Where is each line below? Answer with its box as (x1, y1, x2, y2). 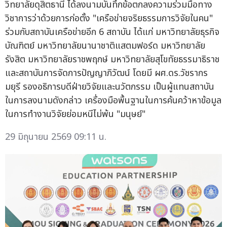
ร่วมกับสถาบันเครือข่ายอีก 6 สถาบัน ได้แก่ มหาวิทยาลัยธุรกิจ (5, 25, 219, 39)
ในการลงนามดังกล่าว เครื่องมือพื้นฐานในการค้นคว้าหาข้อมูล (5, 93, 221, 107)
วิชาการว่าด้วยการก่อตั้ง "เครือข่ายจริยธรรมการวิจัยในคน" (5, 11, 213, 25)
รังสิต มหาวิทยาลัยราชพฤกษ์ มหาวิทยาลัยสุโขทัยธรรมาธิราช (5, 52, 219, 66)
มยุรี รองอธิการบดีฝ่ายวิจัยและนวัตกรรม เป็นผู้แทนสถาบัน (5, 80, 214, 94)
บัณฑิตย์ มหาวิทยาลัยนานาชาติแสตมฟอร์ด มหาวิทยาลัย (5, 39, 205, 53)
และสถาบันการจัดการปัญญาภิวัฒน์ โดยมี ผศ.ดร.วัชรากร (5, 66, 208, 80)
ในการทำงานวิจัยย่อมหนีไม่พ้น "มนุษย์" (5, 107, 145, 121)
